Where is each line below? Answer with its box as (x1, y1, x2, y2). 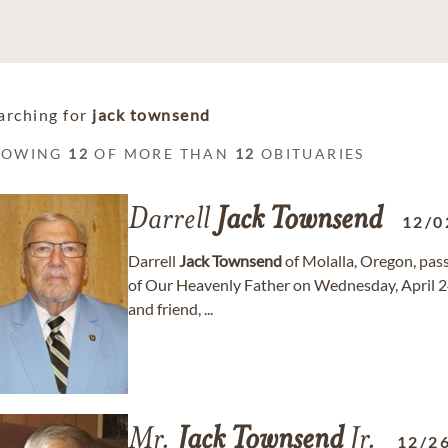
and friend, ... (128, 299, 213, 318)
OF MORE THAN (89, 145, 235, 162)
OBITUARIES (255, 145, 365, 162)
